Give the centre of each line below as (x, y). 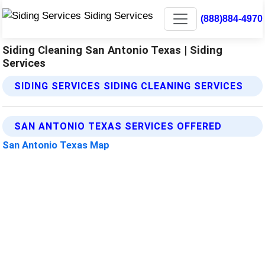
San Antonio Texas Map (56, 145)
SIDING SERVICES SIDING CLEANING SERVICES (129, 86)
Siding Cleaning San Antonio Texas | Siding (113, 50)
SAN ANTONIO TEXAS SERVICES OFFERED (118, 126)
